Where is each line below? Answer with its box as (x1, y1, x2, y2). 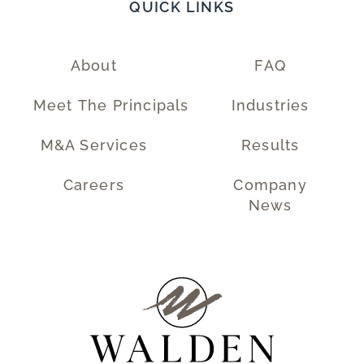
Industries (231, 97, 310, 115)
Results (240, 136, 300, 154)
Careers (63, 176, 125, 194)
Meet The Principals (32, 97, 189, 115)
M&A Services (40, 136, 148, 154)
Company (233, 176, 307, 194)
